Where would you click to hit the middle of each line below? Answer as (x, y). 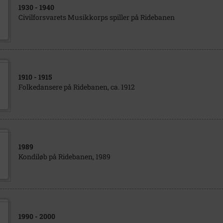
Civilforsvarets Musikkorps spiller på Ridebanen (96, 17)
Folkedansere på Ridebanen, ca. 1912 (76, 87)
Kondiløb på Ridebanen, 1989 (64, 157)
